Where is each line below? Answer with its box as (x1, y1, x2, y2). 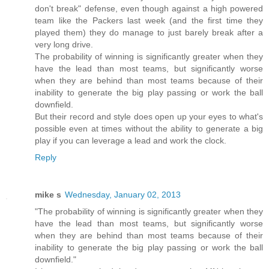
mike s (35, 190, 61, 199)
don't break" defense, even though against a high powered (35, 4, 263, 14)
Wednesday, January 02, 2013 (65, 190, 181, 199)
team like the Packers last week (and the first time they (35, 16, 263, 26)
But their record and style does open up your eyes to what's (35, 112, 263, 122)
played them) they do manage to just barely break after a (35, 28, 263, 38)
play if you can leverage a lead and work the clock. (35, 136, 226, 146)
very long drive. (35, 40, 93, 50)
